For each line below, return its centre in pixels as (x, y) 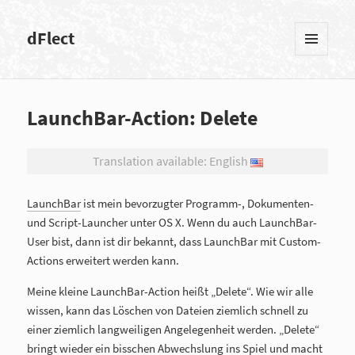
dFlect (51, 38)
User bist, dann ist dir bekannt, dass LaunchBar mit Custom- (174, 242)
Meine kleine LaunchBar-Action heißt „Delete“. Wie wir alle (170, 292)
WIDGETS (315, 85)
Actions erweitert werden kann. (103, 261)
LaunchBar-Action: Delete (143, 118)
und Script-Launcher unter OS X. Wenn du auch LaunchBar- (172, 223)
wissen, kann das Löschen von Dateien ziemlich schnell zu (168, 311)
